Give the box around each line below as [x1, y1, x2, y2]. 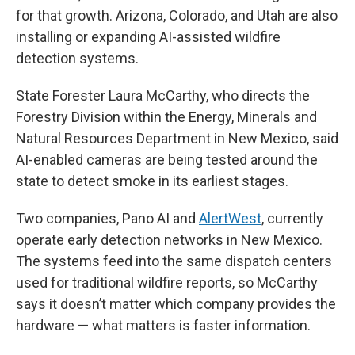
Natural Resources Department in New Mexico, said [16, 130, 338, 147]
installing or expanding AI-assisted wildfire [16, 29, 281, 46]
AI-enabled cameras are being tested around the [16, 151, 318, 169]
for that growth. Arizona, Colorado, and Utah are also [16, 7, 338, 25]
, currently [261, 210, 323, 227]
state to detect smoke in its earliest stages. [16, 173, 288, 190]
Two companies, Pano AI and [16, 210, 199, 227]
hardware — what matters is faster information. [16, 317, 311, 334]
